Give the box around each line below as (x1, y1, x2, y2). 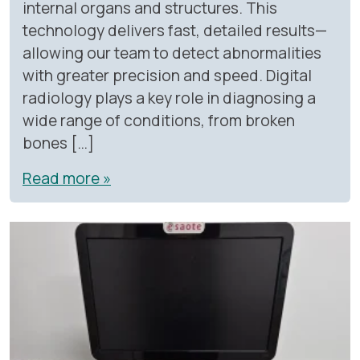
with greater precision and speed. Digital (22, 64, 312, 86)
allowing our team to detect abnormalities (22, 42, 321, 63)
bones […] (22, 132, 94, 153)
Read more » (22, 167, 111, 189)
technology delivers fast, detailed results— (22, 19, 327, 41)
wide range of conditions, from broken (22, 109, 295, 131)
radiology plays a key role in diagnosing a (22, 87, 316, 108)
